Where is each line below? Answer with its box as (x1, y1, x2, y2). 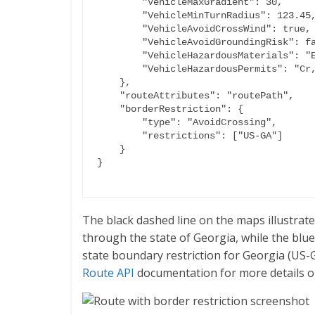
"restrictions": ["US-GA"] (97, 130, 142, 141)
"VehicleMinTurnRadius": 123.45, (97, 10, 142, 21)
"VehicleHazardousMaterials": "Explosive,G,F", (97, 50, 142, 61)
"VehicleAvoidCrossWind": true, (97, 23, 142, 34)
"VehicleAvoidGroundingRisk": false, (97, 37, 142, 48)
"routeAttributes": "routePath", (97, 90, 120, 101)
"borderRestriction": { (97, 103, 120, 115)
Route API (82, 265, 134, 281)
